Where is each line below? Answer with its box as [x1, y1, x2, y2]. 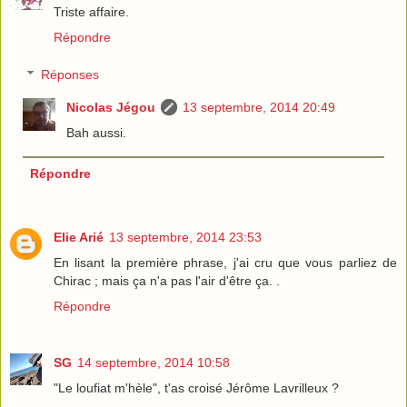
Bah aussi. [66, 125, 127, 141]
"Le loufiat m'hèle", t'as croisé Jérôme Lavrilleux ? [54, 381, 339, 396]
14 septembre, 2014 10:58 [77, 355, 230, 371]
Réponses [41, 67, 100, 83]
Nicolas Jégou [66, 100, 156, 115]
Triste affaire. [54, 4, 129, 19]
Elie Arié [54, 230, 104, 245]
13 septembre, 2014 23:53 [109, 230, 262, 245]
